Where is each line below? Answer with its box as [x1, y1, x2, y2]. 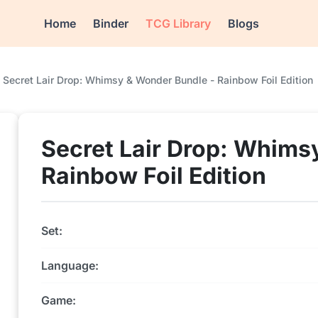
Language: [41, 258, 99, 273]
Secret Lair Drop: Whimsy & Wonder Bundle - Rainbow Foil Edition [3, 74, 313, 86]
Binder [93, 16, 129, 31]
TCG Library [146, 16, 212, 31]
